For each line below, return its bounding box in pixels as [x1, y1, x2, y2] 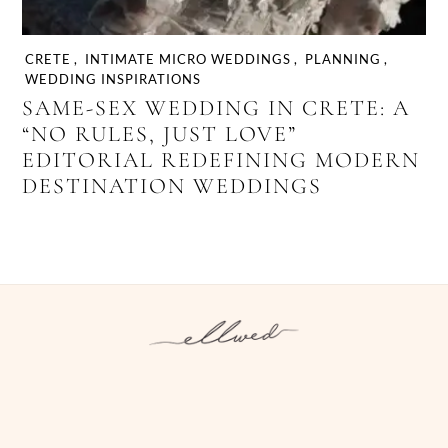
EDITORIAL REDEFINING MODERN [22, 147, 421, 174]
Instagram [123, 407, 187, 427]
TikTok [358, 407, 401, 427]
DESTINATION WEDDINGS [22, 173, 323, 200]
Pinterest [217, 407, 277, 427]
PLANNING [305, 50, 382, 67]
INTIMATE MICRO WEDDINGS [85, 50, 292, 67]
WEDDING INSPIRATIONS [25, 70, 202, 87]
